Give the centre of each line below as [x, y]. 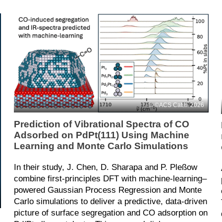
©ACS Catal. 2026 [179, 105]
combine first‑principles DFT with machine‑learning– [110, 178]
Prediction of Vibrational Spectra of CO [101, 124]
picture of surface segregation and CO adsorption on [111, 213]
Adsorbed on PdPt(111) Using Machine [101, 135]
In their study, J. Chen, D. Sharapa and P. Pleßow [105, 167]
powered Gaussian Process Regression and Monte [108, 190]
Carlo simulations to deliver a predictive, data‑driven [110, 201]
